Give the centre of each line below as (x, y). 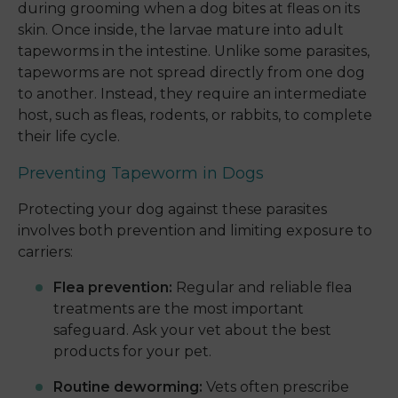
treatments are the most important (179, 309)
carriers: (45, 252)
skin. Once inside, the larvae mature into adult (181, 30)
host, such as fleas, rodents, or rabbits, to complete (195, 115)
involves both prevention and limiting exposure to (195, 231)
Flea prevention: (113, 288)
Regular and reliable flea (262, 288)
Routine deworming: (128, 387)
